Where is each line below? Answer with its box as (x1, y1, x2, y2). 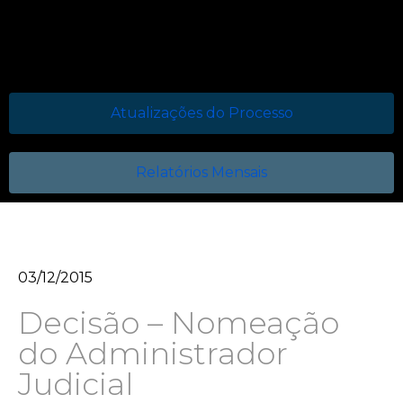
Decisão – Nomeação (18, 304, 339, 342)
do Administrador (18, 335, 288, 372)
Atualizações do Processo (110, 104, 293, 121)
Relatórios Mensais (136, 164, 267, 181)
